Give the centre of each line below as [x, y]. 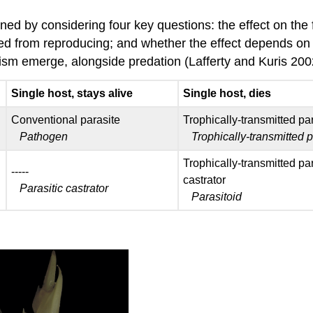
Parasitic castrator [64, 188]
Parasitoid [216, 196]
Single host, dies [227, 93]
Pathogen [43, 136]
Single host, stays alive [72, 93]
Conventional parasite [65, 119]
